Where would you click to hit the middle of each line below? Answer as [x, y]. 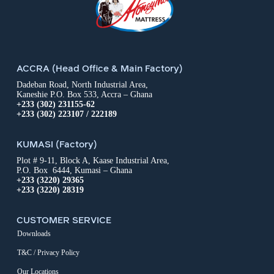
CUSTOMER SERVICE [64, 220]
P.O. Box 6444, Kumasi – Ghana [74, 170]
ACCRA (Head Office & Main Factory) [99, 68]
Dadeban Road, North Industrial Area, [82, 85]
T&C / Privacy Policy [48, 253]
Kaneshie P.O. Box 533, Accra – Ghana [84, 94]
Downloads [34, 234]
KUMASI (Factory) [57, 144]
